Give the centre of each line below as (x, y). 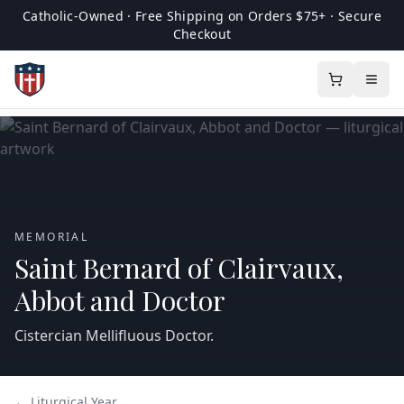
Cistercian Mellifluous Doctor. (114, 335)
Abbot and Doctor (120, 300)
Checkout (202, 34)
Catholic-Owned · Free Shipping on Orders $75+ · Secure (202, 16)
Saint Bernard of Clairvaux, (179, 268)
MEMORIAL (52, 237)
